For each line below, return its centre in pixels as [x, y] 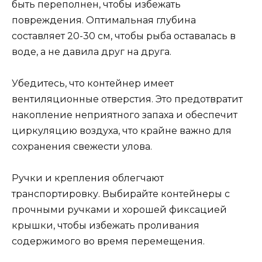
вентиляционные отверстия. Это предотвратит [127, 99]
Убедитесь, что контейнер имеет [93, 83]
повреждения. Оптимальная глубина [104, 20]
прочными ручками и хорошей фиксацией [119, 209]
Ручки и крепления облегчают [88, 178]
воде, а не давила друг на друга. [92, 51]
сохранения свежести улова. [82, 146]
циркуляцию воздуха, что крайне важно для [122, 130]
